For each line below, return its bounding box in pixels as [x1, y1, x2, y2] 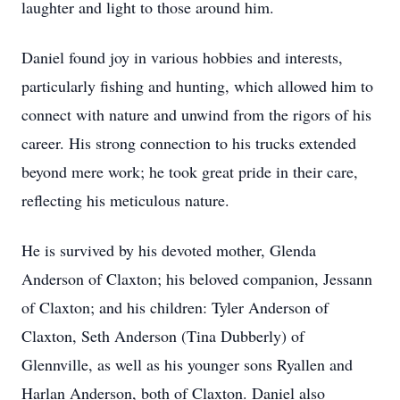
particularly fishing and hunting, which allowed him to [21, 75, 373, 96]
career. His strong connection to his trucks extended [21, 132, 356, 154]
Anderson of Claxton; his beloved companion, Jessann [21, 268, 372, 289]
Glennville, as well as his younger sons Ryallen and [21, 354, 353, 375]
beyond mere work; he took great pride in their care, [21, 161, 358, 182]
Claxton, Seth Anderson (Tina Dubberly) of [21, 325, 304, 346]
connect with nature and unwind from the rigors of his [21, 104, 371, 125]
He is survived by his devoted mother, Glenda [21, 239, 316, 261]
